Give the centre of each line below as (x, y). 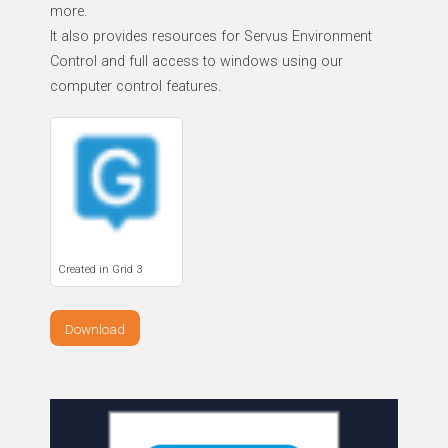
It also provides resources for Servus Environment (211, 36)
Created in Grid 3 (100, 269)
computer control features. (135, 86)
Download (95, 329)
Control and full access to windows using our (196, 61)
